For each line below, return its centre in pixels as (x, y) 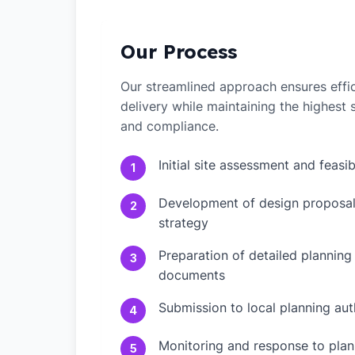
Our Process (179, 52)
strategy (183, 223)
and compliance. (170, 126)
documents (192, 275)
